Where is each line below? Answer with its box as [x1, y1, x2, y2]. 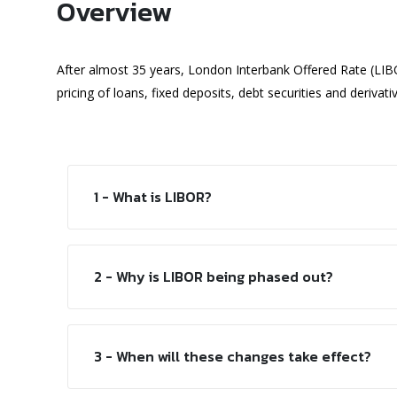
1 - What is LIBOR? [94, 186, 212, 207]
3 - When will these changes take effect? [94, 346, 371, 367]
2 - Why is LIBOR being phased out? [94, 266, 333, 287]
